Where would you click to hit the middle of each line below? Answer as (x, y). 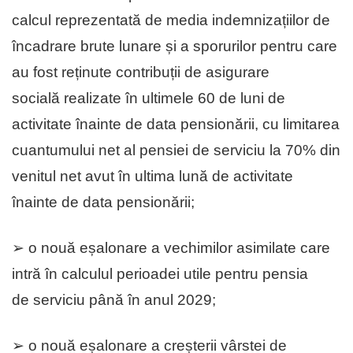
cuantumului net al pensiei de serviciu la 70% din (176, 150)
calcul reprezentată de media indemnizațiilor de (171, 20)
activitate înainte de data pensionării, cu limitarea (176, 124)
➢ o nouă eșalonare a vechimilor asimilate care (171, 248)
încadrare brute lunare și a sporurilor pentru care (175, 46)
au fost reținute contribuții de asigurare (141, 72)
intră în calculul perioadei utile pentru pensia (160, 274)
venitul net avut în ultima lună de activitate (152, 176)
